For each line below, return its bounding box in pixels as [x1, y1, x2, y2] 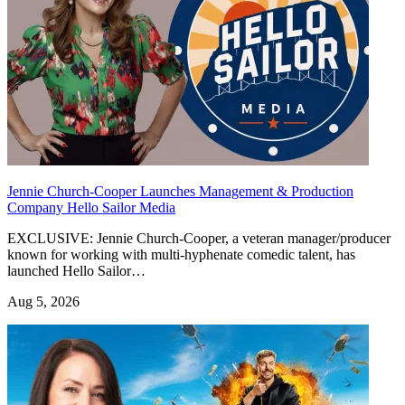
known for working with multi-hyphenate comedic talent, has [7, 246, 355, 262]
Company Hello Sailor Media [7, 199, 175, 215]
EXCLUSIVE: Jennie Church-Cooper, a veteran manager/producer [7, 230, 391, 246]
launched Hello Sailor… [7, 262, 146, 278]
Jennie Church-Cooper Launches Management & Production [7, 183, 353, 199]
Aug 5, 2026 [7, 293, 80, 309]
